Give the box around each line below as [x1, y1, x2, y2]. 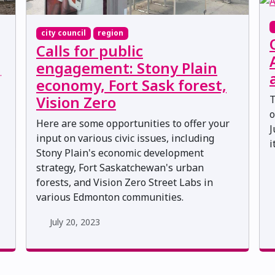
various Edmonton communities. [36, 190, 184, 204]
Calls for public [36, 40, 143, 61]
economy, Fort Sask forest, [36, 74, 227, 95]
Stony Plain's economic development [36, 145, 204, 160]
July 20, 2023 [49, 215, 100, 228]
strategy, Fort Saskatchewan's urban [36, 160, 204, 174]
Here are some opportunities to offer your [36, 116, 230, 130]
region [98, 28, 124, 39]
